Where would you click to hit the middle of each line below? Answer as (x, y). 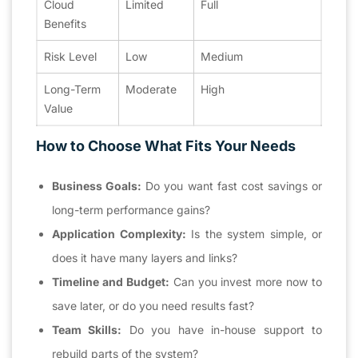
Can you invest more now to (245, 281)
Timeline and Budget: (111, 281)
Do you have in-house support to (222, 329)
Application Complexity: (119, 233)
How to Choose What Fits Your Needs (166, 145)
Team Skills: (87, 329)
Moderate (151, 89)
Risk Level (70, 56)
